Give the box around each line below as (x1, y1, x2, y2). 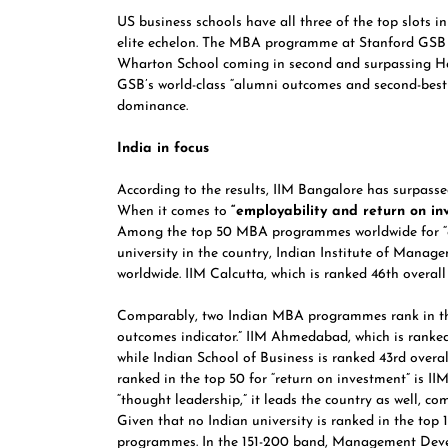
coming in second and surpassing (219, 57, 435, 72)
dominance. (117, 99, 188, 114)
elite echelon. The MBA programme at (117, 36, 359, 51)
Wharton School (117, 57, 219, 72)
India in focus (117, 141, 209, 156)
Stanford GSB (359, 36, 446, 51)
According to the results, (117, 183, 273, 198)
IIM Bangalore (273, 183, 367, 198)
